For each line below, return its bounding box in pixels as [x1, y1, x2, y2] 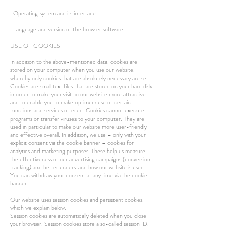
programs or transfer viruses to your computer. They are [10, 114, 144, 123]
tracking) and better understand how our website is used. [10, 163, 145, 172]
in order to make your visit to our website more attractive [10, 90, 146, 99]
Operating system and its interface [10, 9, 96, 18]
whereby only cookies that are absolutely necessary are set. [10, 73, 150, 83]
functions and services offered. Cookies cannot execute [10, 106, 144, 115]
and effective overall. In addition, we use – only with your [10, 130, 146, 139]
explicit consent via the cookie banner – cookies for [10, 138, 134, 147]
